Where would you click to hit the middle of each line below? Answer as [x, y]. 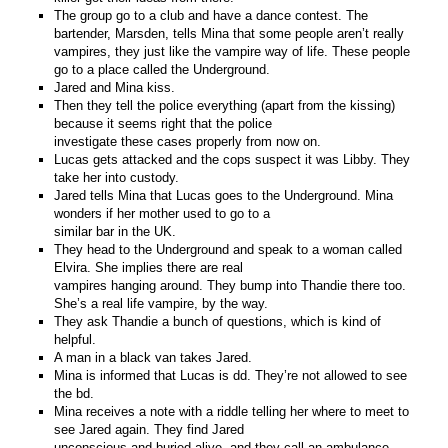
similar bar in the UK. [115, 231]
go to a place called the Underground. [162, 69]
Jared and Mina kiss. [115, 87]
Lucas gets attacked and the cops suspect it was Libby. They [232, 159]
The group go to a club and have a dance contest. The [211, 15]
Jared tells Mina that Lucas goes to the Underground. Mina [224, 195]
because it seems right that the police [163, 123]
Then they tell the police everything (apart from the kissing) [225, 105]
